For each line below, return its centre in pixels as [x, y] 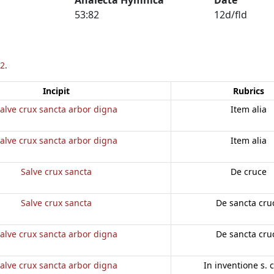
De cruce [249, 171]
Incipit [56, 91]
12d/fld [231, 14]
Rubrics [249, 91]
